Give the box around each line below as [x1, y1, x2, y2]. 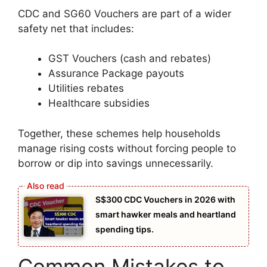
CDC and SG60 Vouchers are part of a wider [18, 7, 231, 20]
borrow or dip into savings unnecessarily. [18, 157, 213, 169]
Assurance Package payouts [48, 67, 184, 80]
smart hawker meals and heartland [95, 209, 236, 220]
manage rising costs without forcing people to [18, 142, 236, 154]
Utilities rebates [48, 82, 124, 95]
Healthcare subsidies [48, 97, 150, 110]
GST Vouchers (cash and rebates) [48, 52, 211, 65]
